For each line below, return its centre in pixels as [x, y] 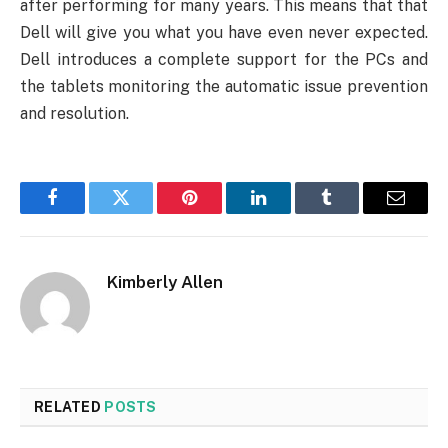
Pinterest [220, 212]
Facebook [85, 212]
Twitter [145, 212]
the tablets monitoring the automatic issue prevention [224, 86]
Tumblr [352, 212]
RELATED [69, 406]
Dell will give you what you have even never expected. [224, 32]
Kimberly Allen [165, 281]
